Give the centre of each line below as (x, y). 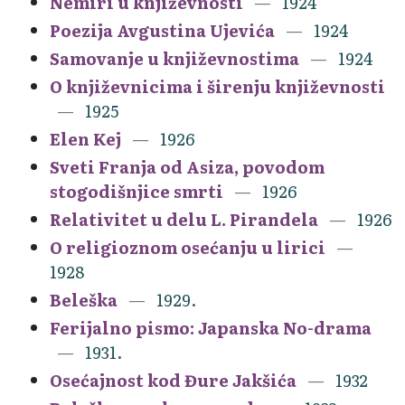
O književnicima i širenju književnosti (217, 86)
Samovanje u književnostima (174, 58)
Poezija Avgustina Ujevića (162, 30)
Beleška (84, 299)
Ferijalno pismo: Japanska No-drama (211, 327)
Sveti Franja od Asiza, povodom (187, 166)
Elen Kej (85, 138)
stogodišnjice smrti (137, 191)
